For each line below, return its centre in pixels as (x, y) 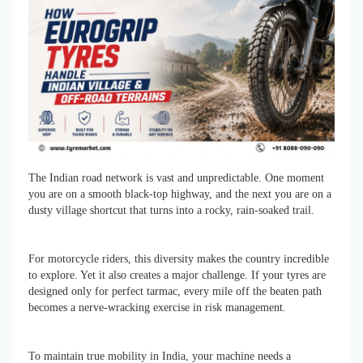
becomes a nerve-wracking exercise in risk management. (157, 307)
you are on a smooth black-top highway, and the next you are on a (180, 194)
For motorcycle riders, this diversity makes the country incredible (179, 258)
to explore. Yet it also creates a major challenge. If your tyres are (177, 275)
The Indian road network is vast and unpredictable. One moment (176, 177)
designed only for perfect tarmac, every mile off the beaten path (175, 291)
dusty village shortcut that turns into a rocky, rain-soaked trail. (171, 210)
